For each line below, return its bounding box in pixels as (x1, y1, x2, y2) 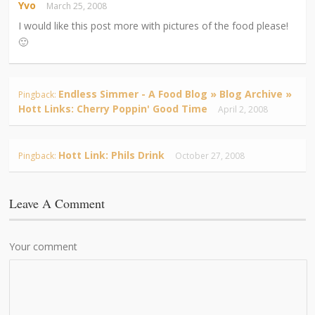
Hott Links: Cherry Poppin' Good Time (18, 102, 208, 115)
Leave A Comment (9, 194, 105, 212)
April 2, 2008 (218, 103, 273, 115)
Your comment (9, 239, 78, 253)
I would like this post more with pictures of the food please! (18, 18, 289, 32)
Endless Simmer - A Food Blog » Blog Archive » (58, 87, 292, 101)
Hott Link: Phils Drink (58, 148, 165, 162)
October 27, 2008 (175, 150, 250, 162)
